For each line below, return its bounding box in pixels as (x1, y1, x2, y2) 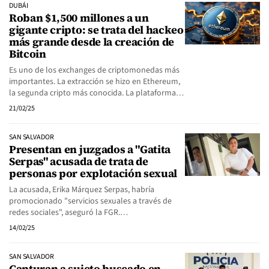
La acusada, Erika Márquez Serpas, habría (9, 184, 154, 196)
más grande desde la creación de (9, 34, 175, 49)
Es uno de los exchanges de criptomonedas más (9, 64, 180, 76)
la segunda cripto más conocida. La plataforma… (9, 87, 184, 99)
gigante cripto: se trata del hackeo (9, 22, 184, 37)
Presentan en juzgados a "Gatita (9, 142, 171, 157)
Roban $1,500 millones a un (9, 10, 149, 25)
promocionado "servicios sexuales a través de (9, 195, 172, 207)
